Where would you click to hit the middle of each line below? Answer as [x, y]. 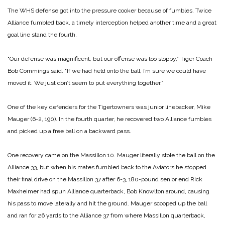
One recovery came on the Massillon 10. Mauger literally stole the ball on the [111, 155]
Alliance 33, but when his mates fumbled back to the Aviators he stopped [107, 167]
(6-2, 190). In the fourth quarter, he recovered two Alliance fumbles [120, 119]
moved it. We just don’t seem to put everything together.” [85, 83]
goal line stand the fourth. [42, 34]
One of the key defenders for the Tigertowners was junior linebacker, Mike [109, 107]
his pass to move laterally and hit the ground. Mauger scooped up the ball [107, 203]
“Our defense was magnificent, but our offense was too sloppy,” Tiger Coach [110, 59]
